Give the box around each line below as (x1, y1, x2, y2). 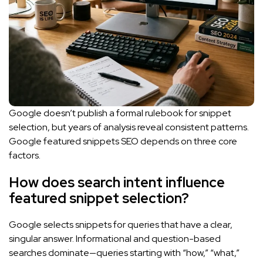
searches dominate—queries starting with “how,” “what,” (9, 246, 240, 259)
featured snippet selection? (9, 188, 189, 207)
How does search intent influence (9, 173, 225, 191)
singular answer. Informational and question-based (9, 232, 221, 245)
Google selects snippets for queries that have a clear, (9, 218, 232, 231)
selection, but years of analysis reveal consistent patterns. (9, 120, 249, 133)
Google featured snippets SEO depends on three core (9, 134, 237, 147)
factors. (9, 149, 41, 161)
